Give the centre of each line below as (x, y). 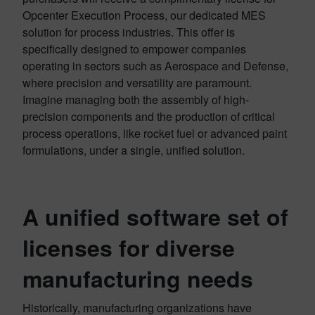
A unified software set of (155, 217)
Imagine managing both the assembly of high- (136, 99)
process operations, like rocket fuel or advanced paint (155, 133)
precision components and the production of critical (149, 116)
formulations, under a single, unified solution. (134, 150)
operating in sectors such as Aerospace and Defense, (155, 66)
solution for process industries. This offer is (129, 32)
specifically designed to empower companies (134, 49)
